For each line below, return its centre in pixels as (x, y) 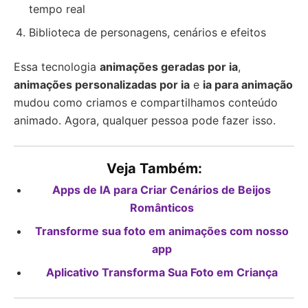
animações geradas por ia (169, 67)
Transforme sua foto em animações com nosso (162, 231)
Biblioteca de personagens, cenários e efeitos (147, 32)
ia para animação (248, 85)
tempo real (57, 9)
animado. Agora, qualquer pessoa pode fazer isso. (145, 120)
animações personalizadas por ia (102, 85)
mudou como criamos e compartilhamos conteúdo (146, 102)
